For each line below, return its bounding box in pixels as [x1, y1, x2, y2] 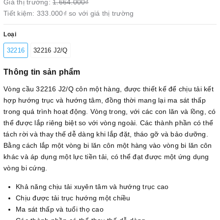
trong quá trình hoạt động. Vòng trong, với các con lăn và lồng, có [3, 107, 216, 115]
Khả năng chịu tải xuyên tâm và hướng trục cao [16, 182, 169, 191]
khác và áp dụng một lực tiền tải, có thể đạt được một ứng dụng [3, 152, 209, 161]
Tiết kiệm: [3, 9, 37, 17]
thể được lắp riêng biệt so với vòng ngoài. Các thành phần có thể [3, 118, 213, 127]
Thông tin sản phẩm [3, 67, 81, 76]
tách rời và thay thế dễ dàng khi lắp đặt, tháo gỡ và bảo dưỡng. [3, 130, 208, 138]
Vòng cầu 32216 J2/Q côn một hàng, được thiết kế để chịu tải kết [3, 84, 214, 93]
